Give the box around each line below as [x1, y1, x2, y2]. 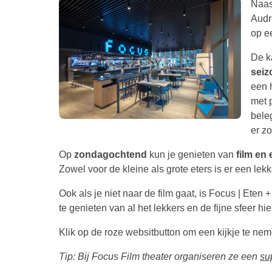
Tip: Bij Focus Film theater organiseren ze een [59, 251, 260, 262]
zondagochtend [72, 149, 147, 160]
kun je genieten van [147, 149, 236, 160]
